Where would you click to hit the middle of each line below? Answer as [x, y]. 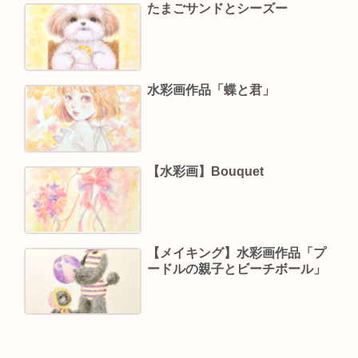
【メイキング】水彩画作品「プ [236, 253]
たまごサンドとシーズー [217, 9]
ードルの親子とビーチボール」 [236, 268]
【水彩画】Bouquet [205, 171]
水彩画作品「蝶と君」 [211, 90]
